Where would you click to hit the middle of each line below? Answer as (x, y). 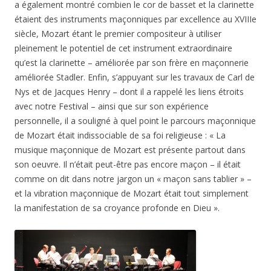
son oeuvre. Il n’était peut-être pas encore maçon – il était (128, 164)
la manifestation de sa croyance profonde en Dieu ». (117, 207)
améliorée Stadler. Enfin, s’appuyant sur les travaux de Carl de (135, 77)
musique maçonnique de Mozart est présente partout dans (130, 149)
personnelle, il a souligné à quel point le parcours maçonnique (135, 120)
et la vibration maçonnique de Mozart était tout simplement (132, 193)
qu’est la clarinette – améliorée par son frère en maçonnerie (132, 62)
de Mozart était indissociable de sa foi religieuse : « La (120, 135)
